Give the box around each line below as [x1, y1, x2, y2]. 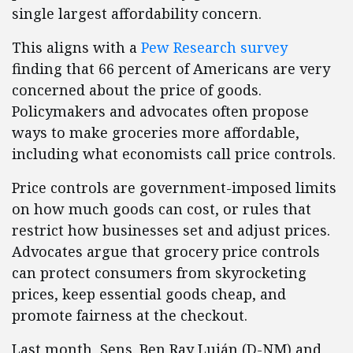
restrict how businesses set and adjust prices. [12, 221, 330, 240]
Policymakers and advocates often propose [12, 102, 309, 121]
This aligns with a [12, 38, 141, 58]
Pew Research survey [141, 38, 288, 58]
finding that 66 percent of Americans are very [12, 59, 330, 79]
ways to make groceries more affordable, [12, 123, 299, 143]
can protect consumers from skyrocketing [12, 263, 307, 283]
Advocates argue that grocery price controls [12, 242, 320, 262]
